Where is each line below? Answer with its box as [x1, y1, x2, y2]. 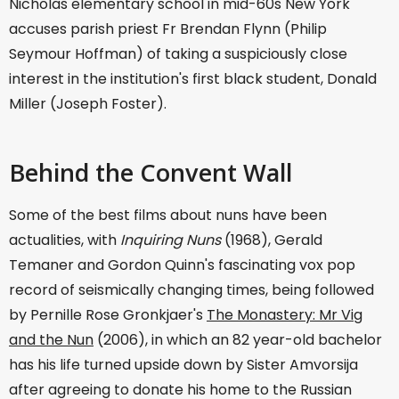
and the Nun [9, 330, 94, 351]
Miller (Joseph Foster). [9, 93, 167, 114]
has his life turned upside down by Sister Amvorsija [9, 354, 358, 376]
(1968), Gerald [224, 230, 322, 251]
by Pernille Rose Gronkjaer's [9, 305, 207, 326]
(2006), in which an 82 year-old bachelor [94, 330, 382, 351]
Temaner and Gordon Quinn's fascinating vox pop [9, 255, 355, 276]
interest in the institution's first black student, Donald [9, 68, 377, 89]
